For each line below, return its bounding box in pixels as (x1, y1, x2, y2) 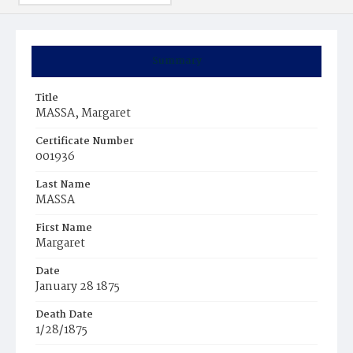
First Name (35, 220, 92, 236)
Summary (151, 53, 202, 69)
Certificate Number (35, 133, 134, 150)
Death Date (35, 307, 93, 323)
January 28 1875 (35, 277, 120, 296)
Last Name (35, 176, 91, 193)
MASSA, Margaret (35, 104, 131, 123)
